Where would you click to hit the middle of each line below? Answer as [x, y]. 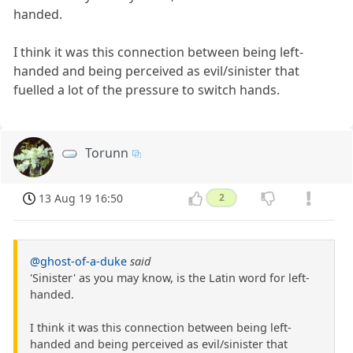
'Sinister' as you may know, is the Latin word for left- [170, 278]
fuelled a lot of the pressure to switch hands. [147, 89]
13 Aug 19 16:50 [81, 199]
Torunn [107, 152]
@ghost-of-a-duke [78, 262]
